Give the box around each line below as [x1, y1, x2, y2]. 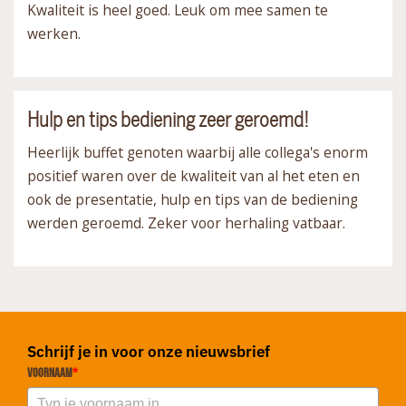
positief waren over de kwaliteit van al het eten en [27, 165, 360, 186]
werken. [27, 23, 81, 43]
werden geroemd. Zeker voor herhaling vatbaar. [27, 212, 345, 233]
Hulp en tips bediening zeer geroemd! [27, 108, 309, 131]
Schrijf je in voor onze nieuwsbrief [27, 341, 270, 362]
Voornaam [27, 364, 72, 380]
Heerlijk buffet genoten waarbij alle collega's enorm [27, 141, 368, 162]
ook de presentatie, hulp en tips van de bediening [27, 188, 358, 209]
